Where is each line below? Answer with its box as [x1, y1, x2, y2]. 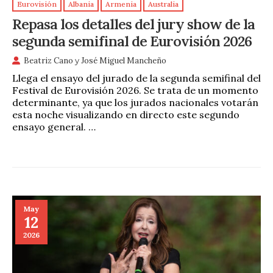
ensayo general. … [12, 121, 96, 133]
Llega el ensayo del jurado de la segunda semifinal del [12, 72, 261, 85]
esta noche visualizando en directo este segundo [12, 108, 239, 121]
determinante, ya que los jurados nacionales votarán [12, 96, 258, 109]
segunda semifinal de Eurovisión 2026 [12, 32, 252, 51]
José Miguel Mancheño [81, 55, 166, 66]
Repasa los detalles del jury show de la [12, 15, 255, 34]
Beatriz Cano [24, 55, 73, 66]
